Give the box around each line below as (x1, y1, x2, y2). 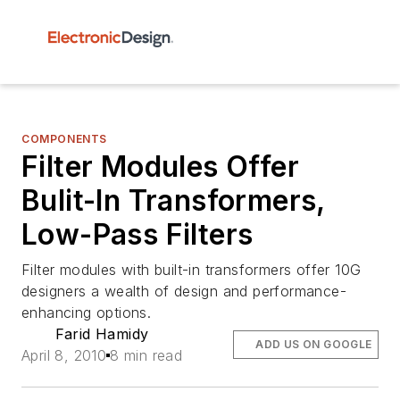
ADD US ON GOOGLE (255, 337, 372, 351)
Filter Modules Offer (21, 149, 299, 184)
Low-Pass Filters (21, 217, 254, 252)
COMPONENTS (21, 132, 107, 146)
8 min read (110, 346, 183, 364)
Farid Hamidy (54, 325, 149, 343)
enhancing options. (21, 304, 152, 321)
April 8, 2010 (21, 346, 107, 364)
